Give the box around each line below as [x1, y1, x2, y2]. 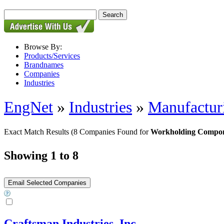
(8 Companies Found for [71, 127, 150, 136]
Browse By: [24, 42, 62, 51]
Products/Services [24, 51, 80, 60]
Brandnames [24, 60, 63, 69]
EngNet [4, 98, 53, 116]
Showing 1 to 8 [4, 148, 78, 162]
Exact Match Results [4, 127, 71, 136]
